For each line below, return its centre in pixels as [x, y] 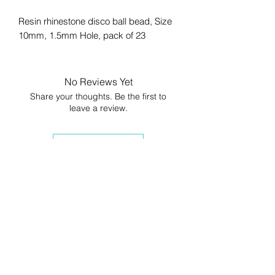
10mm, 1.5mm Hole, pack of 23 [82, 35]
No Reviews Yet [98, 81]
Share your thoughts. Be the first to [98, 96]
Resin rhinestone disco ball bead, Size [95, 21]
